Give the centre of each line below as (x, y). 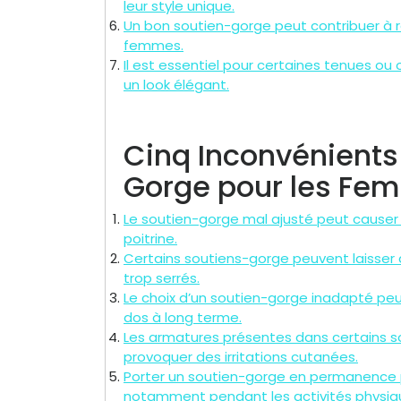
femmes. (154, 45)
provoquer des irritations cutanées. (241, 357)
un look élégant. (176, 84)
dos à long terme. (183, 318)
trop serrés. (162, 278)
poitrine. (150, 239)
